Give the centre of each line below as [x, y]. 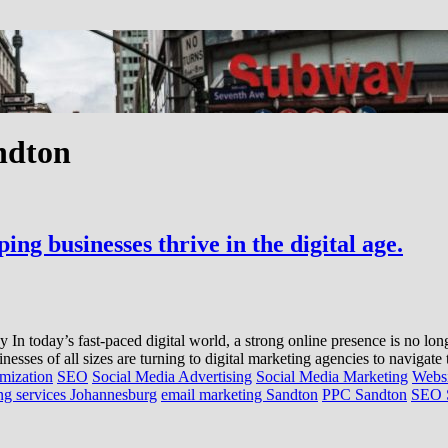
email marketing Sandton [239, 394]
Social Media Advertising [172, 376]
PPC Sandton [364, 394]
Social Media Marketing [332, 376]
